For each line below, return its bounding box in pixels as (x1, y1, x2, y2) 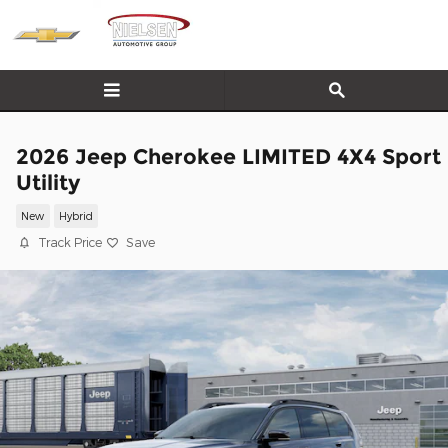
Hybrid (58, 209, 93, 223)
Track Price (38, 235, 102, 249)
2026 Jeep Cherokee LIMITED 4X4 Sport (16, 144, 441, 169)
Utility (16, 170, 80, 195)
